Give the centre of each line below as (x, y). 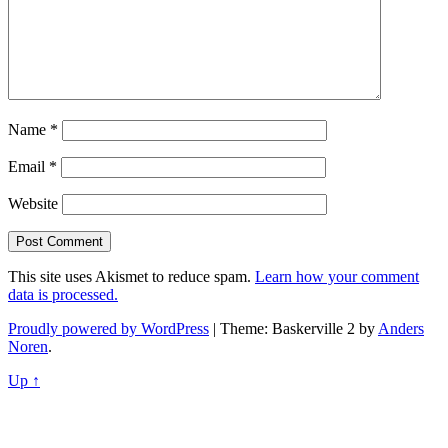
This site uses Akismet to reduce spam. (131, 277)
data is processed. (63, 295)
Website (33, 204)
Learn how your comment (337, 277)
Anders (401, 329)
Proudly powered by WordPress (108, 329)
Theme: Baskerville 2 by (299, 329)
